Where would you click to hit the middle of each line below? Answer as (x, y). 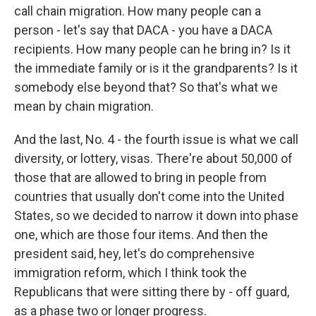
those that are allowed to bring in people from (140, 177)
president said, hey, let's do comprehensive (134, 254)
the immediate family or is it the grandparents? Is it (156, 68)
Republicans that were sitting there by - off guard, (152, 292)
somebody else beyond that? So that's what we (146, 87)
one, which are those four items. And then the (141, 235)
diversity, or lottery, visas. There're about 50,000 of (153, 158)
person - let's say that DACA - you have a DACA (143, 30)
